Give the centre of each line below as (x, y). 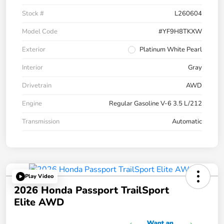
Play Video (39, 176)
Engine (32, 103)
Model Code (40, 31)
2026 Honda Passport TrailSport (91, 190)
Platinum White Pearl (171, 49)
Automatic (187, 121)
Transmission (41, 121)
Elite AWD (39, 202)
